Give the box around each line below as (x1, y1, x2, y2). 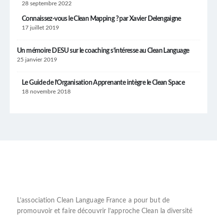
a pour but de (126, 197, 170, 204)
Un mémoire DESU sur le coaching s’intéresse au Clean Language (17, 47, 189, 55)
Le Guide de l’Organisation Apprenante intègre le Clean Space (22, 79, 185, 87)
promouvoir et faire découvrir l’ (17, 207, 111, 215)
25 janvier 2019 (17, 57, 57, 63)
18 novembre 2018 (22, 89, 71, 95)
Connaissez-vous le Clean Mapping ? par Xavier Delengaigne (22, 15, 181, 23)
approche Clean (111, 207, 158, 215)
